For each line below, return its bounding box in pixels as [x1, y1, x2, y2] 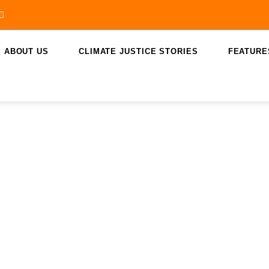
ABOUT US [4, 47, 49, 56]
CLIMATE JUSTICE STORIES [78, 47, 198, 56]
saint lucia [25, 241, 121, 264]
